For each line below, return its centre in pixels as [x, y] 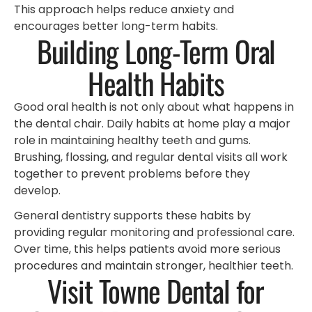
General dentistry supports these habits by [132, 216]
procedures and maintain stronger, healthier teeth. [154, 266]
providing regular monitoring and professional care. [154, 233]
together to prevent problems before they [132, 173]
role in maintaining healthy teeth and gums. [132, 140]
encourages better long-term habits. [116, 26]
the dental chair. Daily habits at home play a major [152, 123]
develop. [37, 190]
